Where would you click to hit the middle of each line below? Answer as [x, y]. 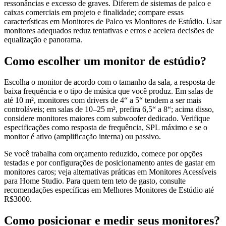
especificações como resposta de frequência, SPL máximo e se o [106, 128]
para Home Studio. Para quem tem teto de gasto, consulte [95, 181]
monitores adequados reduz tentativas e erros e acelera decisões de [109, 30]
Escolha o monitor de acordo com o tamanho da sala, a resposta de [109, 82]
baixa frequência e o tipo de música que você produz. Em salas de [108, 91]
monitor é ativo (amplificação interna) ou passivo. [82, 137]
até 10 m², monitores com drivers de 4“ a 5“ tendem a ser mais [103, 100]
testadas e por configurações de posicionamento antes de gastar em [109, 163]
